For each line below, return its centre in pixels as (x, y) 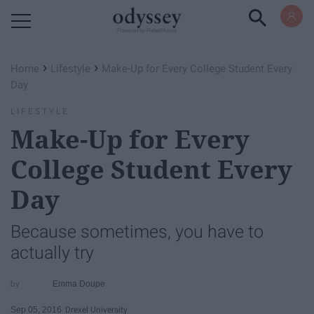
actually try (52, 253)
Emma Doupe (79, 284)
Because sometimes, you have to (137, 232)
